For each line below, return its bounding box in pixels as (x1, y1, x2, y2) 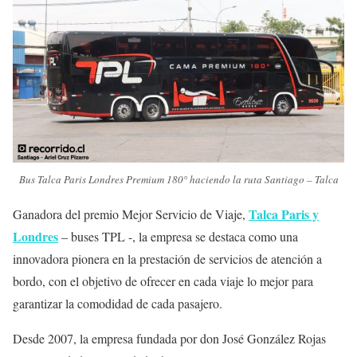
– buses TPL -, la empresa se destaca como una (58, 227, 298, 245)
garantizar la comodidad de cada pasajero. (13, 294, 222, 312)
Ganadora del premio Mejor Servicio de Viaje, (13, 205, 249, 222)
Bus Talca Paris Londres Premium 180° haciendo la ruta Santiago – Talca (18, 171, 339, 186)
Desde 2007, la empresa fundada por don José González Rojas (13, 329, 326, 347)
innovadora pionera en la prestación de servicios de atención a (13, 249, 322, 267)
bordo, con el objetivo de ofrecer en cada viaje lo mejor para (13, 272, 313, 289)
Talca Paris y (249, 204, 319, 223)
